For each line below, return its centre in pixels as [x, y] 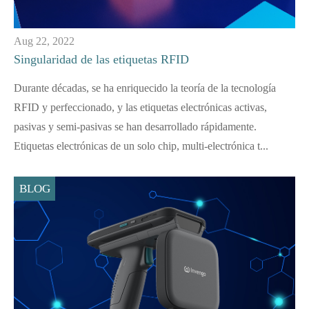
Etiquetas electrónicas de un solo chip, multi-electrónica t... [141, 146]
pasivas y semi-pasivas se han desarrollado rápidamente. [135, 127]
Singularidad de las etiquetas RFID [101, 60]
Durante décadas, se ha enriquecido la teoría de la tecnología [145, 88]
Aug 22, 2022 [44, 41]
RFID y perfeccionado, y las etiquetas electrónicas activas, [140, 108]
